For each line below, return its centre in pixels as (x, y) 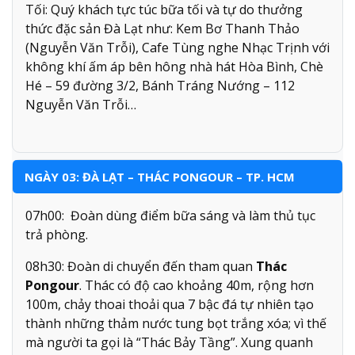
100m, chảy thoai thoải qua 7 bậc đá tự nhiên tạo (170, 304)
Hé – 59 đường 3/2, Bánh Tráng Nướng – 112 (160, 85)
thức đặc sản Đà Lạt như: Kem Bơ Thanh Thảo (162, 28)
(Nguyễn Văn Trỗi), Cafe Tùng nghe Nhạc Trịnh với (177, 47)
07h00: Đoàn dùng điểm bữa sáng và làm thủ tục (170, 215)
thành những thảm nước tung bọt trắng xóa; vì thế (176, 323)
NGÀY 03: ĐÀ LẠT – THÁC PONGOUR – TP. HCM (160, 176)
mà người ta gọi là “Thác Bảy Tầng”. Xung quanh (169, 342)
